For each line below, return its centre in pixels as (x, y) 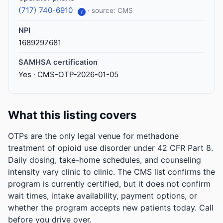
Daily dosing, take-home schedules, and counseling (105, 160)
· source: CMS (110, 10)
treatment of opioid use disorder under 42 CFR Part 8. (111, 148)
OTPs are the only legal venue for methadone (93, 136)
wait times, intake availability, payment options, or (103, 196)
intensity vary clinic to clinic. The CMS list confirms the (111, 172)
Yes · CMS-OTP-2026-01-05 (68, 75)
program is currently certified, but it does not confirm (109, 184)
